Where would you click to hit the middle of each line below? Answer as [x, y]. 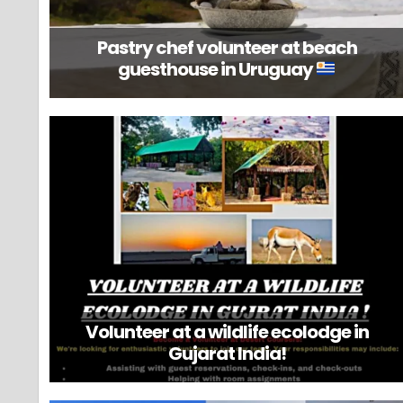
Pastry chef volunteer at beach [227, 47]
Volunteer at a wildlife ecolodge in [227, 331]
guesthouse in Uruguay [217, 69]
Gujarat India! [227, 353]
